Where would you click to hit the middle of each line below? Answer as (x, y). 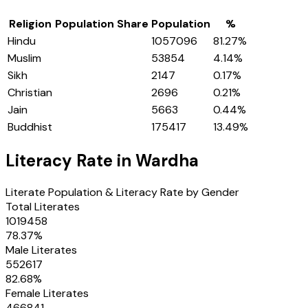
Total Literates (43, 207)
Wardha (167, 161)
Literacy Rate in (70, 161)
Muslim (24, 58)
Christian (30, 93)
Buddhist (30, 127)
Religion (30, 24)
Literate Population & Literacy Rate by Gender (122, 192)
